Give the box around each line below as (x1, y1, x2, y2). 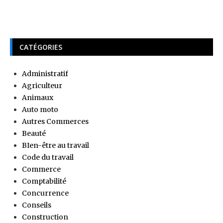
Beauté (22, 128, 46, 138)
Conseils (22, 200, 51, 210)
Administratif (22, 69, 68, 78)
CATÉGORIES (19, 42, 62, 52)
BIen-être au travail (22, 140, 89, 150)
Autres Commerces (22, 116, 89, 126)
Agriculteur (22, 81, 62, 90)
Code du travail (22, 152, 74, 162)
